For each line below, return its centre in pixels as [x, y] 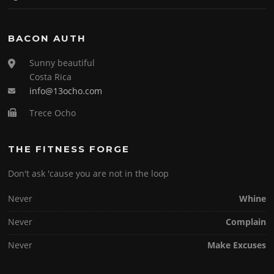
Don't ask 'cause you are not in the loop [89, 173]
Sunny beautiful [62, 62]
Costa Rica [51, 76]
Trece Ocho [53, 113]
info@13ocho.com [66, 91]
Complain [246, 221]
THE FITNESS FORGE [69, 149]
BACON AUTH [47, 38]
